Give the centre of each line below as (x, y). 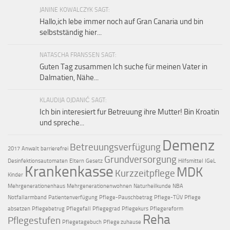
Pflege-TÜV (168, 197)
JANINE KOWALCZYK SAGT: (75, 9)
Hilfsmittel (191, 161)
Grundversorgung (140, 159)
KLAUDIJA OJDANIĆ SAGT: (73, 100)
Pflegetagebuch (82, 222)
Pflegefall (79, 208)
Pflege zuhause (122, 222)
